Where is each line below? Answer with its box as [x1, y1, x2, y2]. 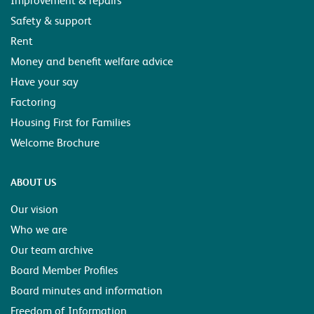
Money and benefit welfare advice [11, 53, 173, 69]
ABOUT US [11, 175, 57, 189]
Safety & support [11, 13, 92, 28]
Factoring [11, 94, 56, 109]
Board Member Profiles [11, 262, 118, 278]
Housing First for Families [11, 114, 130, 130]
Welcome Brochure [11, 135, 100, 150]
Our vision [11, 201, 58, 217]
